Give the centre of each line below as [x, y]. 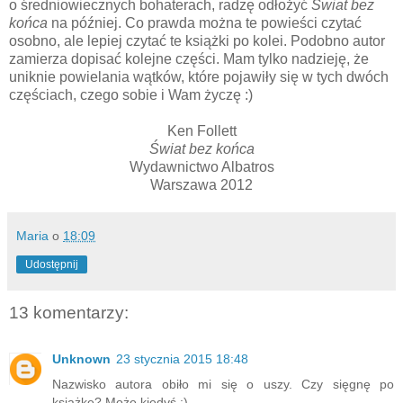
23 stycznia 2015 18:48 [182, 359]
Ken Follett [201, 131]
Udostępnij [52, 265]
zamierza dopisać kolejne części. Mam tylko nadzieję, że [189, 59]
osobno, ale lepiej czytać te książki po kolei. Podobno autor [197, 41]
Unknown [81, 359]
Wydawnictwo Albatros [201, 167]
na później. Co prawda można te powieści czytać [205, 23]
